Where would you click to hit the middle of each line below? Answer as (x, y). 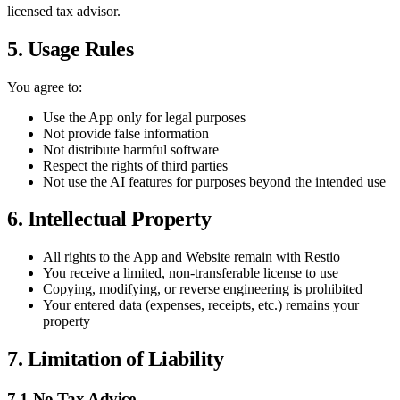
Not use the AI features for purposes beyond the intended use (214, 181)
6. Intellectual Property (109, 219)
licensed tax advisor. (64, 11)
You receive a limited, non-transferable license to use (191, 273)
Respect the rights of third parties (135, 165)
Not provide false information (126, 133)
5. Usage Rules (71, 49)
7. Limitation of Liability (116, 359)
